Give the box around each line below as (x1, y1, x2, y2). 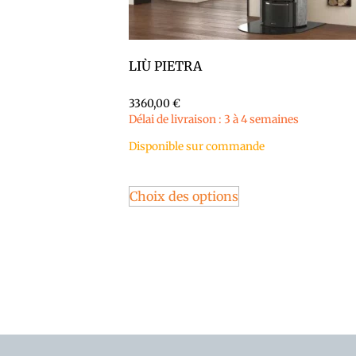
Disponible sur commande (129, 140, 265, 154)
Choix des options (130, 188, 238, 205)
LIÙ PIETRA (129, 57, 202, 74)
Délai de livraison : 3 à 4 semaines (129, 112, 299, 126)
